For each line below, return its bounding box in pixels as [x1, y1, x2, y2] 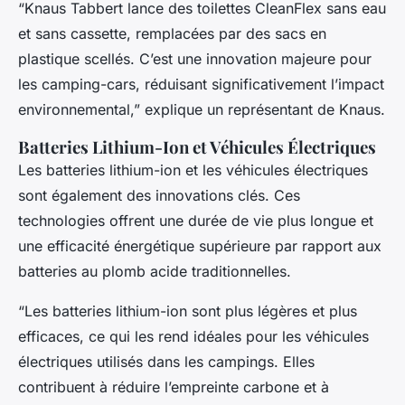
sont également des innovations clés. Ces [18, 186, 300, 205]
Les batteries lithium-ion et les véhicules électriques [18, 161, 368, 180]
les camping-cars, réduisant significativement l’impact [18, 75, 384, 94]
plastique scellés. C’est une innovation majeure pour [18, 50, 372, 69]
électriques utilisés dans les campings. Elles [18, 353, 315, 372]
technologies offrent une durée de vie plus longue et [18, 212, 373, 231]
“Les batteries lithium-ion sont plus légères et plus [18, 302, 357, 321]
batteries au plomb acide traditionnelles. [18, 262, 291, 281]
